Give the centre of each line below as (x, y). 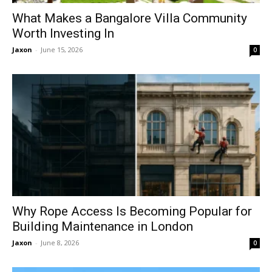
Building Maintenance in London (103, 227)
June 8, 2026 (60, 243)
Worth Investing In (63, 33)
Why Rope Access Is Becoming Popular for (132, 212)
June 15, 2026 (62, 49)
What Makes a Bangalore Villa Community (130, 18)
